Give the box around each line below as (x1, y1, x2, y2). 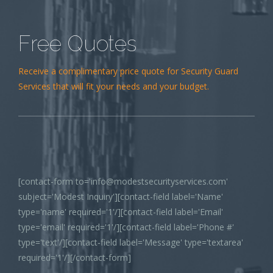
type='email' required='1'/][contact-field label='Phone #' (18, 221, 234, 233)
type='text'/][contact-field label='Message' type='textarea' (18, 236, 243, 248)
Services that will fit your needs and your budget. (18, 80, 209, 92)
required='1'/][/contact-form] (18, 251, 131, 263)
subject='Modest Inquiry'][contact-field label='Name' (18, 190, 223, 202)
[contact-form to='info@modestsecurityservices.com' (18, 175, 228, 187)
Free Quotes (18, 30, 136, 56)
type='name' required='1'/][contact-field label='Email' (18, 205, 223, 218)
